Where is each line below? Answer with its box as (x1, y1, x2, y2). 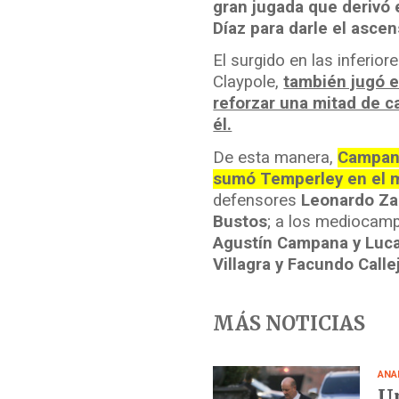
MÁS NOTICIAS (213, 311, 366, 337)
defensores (213, 190, 302, 210)
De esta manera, (213, 147, 338, 167)
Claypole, (213, 72, 284, 93)
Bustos (213, 211, 268, 232)
